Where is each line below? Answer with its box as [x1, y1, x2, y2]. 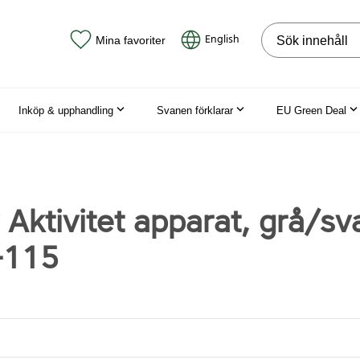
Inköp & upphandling [18, 104, 113, 117]
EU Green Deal [276, 104, 346, 117]
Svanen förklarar [157, 104, 233, 117]
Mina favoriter [95, 33, 166, 47]
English [205, 31, 239, 49]
